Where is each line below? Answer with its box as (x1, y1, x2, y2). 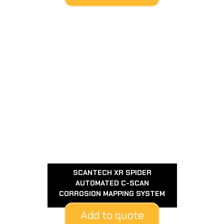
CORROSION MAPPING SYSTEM (59, 188, 165, 198)
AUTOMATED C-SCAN (75, 178, 149, 187)
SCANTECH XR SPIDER (72, 167, 151, 177)
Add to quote (80, 207, 144, 222)
